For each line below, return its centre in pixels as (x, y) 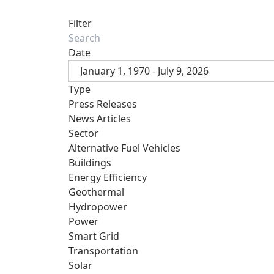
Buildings (90, 163)
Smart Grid (94, 236)
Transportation (103, 251)
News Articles (100, 119)
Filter (80, 23)
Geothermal (96, 192)
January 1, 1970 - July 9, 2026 (144, 71)
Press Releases (103, 104)
